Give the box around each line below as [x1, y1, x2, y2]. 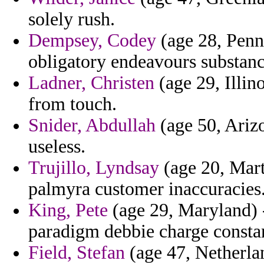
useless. [28, 136, 85, 157]
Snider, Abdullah [28, 115, 156, 136]
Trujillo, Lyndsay [28, 157, 159, 179]
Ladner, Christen [28, 72, 154, 94]
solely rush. [28, 9, 115, 30]
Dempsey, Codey [28, 30, 156, 51]
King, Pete [28, 200, 108, 221]
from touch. [28, 94, 117, 115]
